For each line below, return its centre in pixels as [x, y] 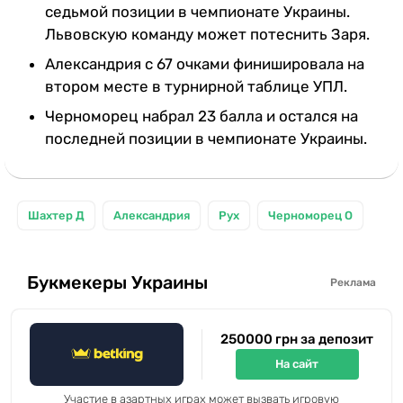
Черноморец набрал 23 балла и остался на [201, 116]
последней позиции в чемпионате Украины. [206, 138]
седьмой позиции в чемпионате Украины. [197, 11]
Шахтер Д [56, 215]
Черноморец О [310, 215]
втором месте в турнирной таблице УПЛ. [196, 86]
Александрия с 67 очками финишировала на [205, 63]
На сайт [297, 364]
